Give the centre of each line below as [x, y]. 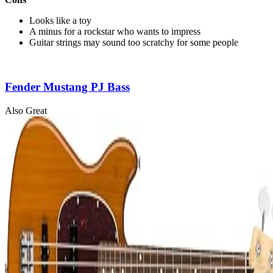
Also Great [26, 110]
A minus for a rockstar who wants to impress [115, 32]
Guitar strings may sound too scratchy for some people [134, 43]
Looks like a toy [60, 21]
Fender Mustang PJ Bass [67, 87]
